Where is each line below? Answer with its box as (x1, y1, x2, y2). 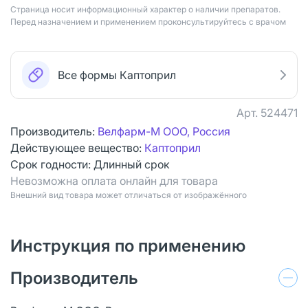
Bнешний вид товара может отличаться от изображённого (10, 189, 247, 200)
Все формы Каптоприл (58, 67, 176, 82)
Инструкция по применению (10, 235, 245, 256)
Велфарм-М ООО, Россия (98, 124, 230, 138)
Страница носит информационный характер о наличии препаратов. (10, 3, 280, 14)
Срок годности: (10, 157, 93, 171)
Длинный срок (93, 157, 170, 171)
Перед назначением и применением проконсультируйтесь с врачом (10, 16, 286, 27)
